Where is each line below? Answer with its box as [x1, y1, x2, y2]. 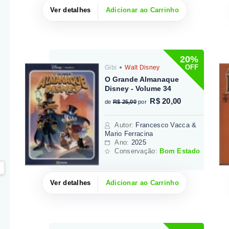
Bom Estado [159, 147, 200, 155]
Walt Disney [123, 63, 160, 71]
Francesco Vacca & [135, 121, 197, 129]
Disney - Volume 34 [105, 84, 172, 93]
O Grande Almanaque [105, 75, 179, 83]
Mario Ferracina [105, 129, 153, 138]
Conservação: [114, 147, 160, 155]
